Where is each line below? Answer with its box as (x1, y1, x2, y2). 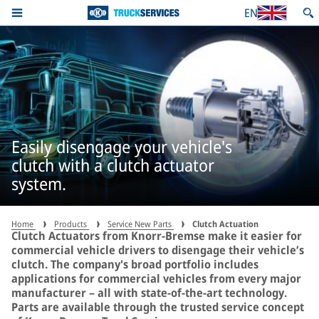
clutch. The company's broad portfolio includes (11, 256, 258, 272)
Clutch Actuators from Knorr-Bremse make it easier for (11, 228, 302, 244)
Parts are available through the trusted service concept (11, 299, 304, 315)
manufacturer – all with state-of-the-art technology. (11, 285, 287, 300)
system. (11, 171, 66, 195)
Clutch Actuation (192, 218, 258, 230)
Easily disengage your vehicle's (11, 134, 232, 158)
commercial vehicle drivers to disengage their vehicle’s (11, 242, 304, 258)
